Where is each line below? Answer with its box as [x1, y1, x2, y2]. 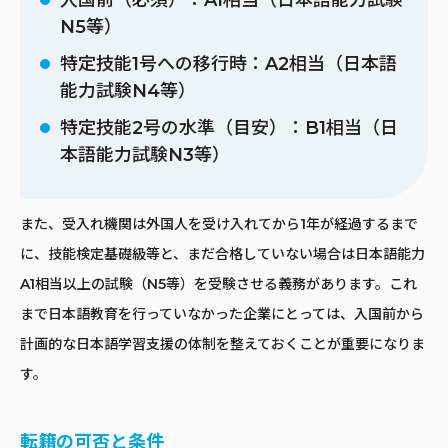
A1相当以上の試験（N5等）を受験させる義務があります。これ [20, 274, 417, 293]
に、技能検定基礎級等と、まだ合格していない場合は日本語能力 [20, 244, 425, 263]
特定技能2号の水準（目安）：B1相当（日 [60, 116, 398, 139]
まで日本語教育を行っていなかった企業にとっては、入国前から [20, 304, 424, 323]
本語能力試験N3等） [60, 143, 230, 166]
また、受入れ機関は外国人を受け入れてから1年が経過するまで [20, 214, 418, 233]
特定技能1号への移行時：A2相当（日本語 [60, 52, 397, 75]
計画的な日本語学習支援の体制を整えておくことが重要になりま [20, 334, 425, 353]
